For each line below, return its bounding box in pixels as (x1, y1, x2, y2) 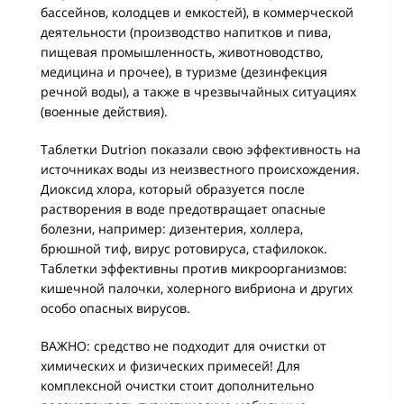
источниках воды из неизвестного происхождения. (41, 161, 360, 178)
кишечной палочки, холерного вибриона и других (41, 280, 353, 297)
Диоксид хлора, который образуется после (41, 180, 305, 197)
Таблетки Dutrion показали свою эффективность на (41, 141, 361, 158)
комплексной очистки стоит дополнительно (41, 377, 314, 394)
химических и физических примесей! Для (41, 357, 300, 374)
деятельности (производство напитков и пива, (41, 23, 331, 41)
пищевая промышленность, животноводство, (41, 43, 323, 60)
